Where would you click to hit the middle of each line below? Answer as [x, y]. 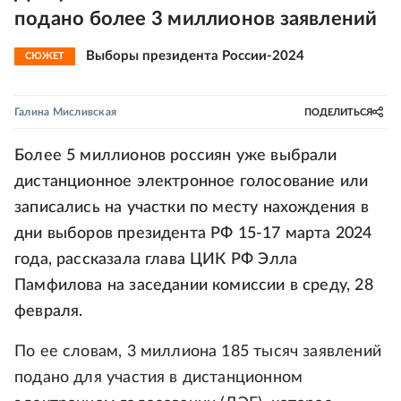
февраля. [49, 311]
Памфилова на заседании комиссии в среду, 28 [194, 286]
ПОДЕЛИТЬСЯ [338, 112]
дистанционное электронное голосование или [192, 182]
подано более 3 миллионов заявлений [196, 19]
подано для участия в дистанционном [159, 378]
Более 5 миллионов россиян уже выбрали [176, 156]
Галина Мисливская [66, 112]
